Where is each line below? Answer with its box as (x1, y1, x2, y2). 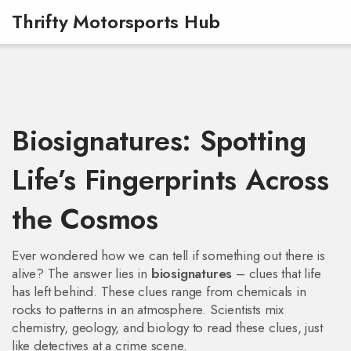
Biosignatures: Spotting (12, 120, 306, 161)
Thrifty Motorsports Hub (12, 8, 220, 35)
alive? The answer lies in (12, 264, 151, 283)
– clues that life (232, 264, 321, 283)
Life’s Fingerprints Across (12, 159, 329, 201)
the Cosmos (12, 198, 159, 240)
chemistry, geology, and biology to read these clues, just (12, 318, 323, 337)
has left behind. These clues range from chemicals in (12, 282, 306, 301)
